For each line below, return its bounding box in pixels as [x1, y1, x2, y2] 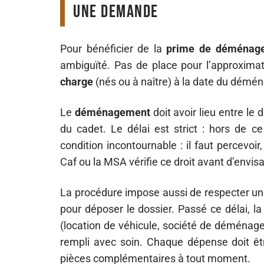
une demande [73, 1, 159, 22]
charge [60, 75, 93, 88]
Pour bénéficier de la [60, 42, 167, 55]
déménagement [74, 106, 150, 118]
